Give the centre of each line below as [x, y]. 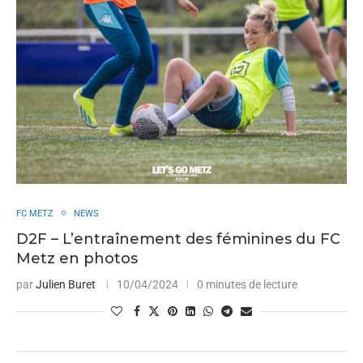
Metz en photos [77, 258]
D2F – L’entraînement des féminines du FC [178, 239]
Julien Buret [66, 284]
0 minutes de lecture [247, 284]
